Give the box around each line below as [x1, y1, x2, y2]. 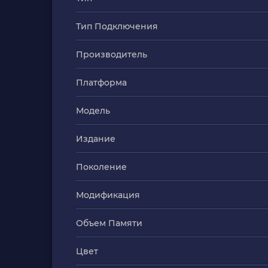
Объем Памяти [76, 218, 142, 229]
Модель [76, 105, 110, 116]
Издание [76, 133, 115, 144]
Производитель [76, 49, 147, 60]
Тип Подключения [76, 21, 158, 32]
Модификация [76, 190, 140, 200]
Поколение [76, 162, 127, 172]
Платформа [76, 77, 127, 88]
